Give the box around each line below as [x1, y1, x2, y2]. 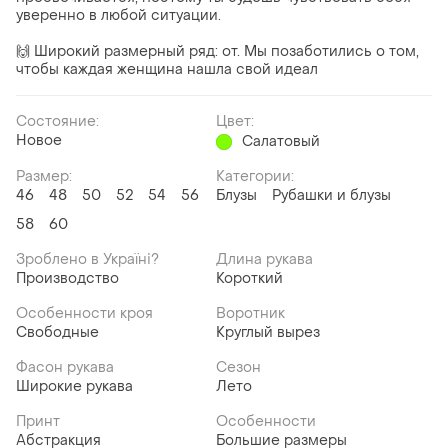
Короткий [216, 269, 283, 289]
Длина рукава [216, 250, 313, 270]
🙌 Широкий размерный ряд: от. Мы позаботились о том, [16, 42, 419, 62]
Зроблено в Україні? [16, 250, 159, 270]
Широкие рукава [16, 377, 133, 397]
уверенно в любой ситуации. [16, 6, 221, 26]
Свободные [16, 323, 99, 343]
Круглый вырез [216, 323, 320, 343]
